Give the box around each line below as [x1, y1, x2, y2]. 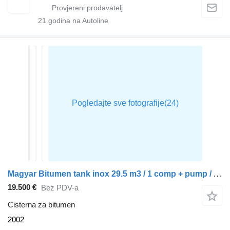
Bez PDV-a [41, 183, 79, 193]
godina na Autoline [46, 16, 108, 25]
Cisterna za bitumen [8, 200, 75, 209]
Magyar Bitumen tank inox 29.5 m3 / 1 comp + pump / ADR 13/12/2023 [213, 168, 222, 179]
